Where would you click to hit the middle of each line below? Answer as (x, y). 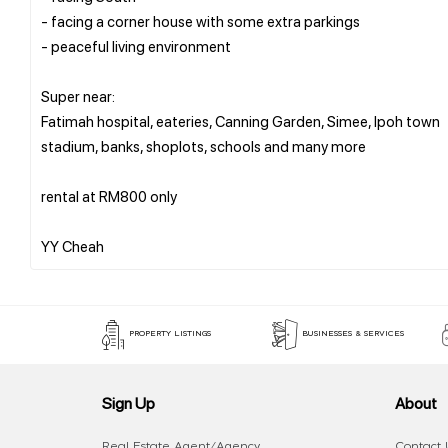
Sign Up (128, 402)
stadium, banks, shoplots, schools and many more (203, 145)
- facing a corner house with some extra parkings (200, 20)
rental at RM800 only (109, 195)
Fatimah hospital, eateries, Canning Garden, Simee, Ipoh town (240, 120)
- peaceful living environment (136, 45)
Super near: (78, 95)
